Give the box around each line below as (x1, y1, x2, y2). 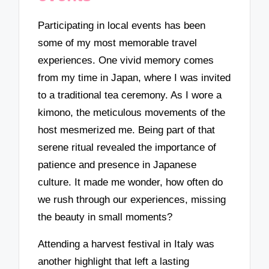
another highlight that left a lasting (38, 255, 190, 267)
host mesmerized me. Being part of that (38, 124, 216, 136)
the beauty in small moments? (38, 211, 173, 223)
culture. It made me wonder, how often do (38, 177, 223, 189)
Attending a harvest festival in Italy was (38, 238, 215, 250)
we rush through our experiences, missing (38, 194, 226, 206)
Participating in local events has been (38, 20, 206, 32)
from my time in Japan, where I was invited (38, 72, 231, 84)
